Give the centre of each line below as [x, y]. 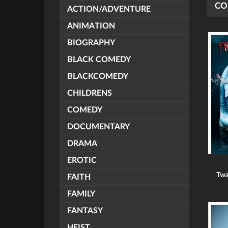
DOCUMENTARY [98, 127]
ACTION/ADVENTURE [109, 9]
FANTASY [85, 211]
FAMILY [81, 194]
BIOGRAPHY [91, 43]
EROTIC [82, 160]
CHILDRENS [90, 93]
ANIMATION [91, 26]
